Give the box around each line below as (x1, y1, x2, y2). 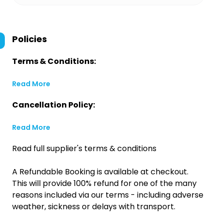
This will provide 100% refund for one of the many (12, 178, 197, 189)
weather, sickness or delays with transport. (12, 201, 175, 212)
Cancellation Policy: (12, 99, 95, 110)
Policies (12, 33, 47, 45)
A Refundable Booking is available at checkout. (12, 166, 188, 177)
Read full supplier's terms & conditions (12, 143, 156, 154)
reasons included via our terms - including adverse (12, 189, 203, 201)
